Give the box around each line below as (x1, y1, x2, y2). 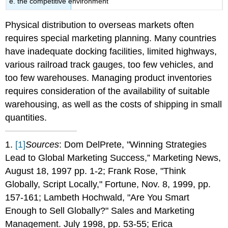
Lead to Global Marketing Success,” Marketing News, (5, 152, 221, 163)
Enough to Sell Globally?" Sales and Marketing (5, 205, 195, 216)
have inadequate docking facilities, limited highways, (5, 46, 217, 57)
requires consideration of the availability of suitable (5, 86, 210, 97)
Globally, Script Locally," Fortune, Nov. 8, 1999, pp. (5, 179, 211, 189)
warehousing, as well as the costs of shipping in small (5, 99, 222, 110)
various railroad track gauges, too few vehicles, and (5, 60, 214, 70)
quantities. (5, 112, 47, 123)
